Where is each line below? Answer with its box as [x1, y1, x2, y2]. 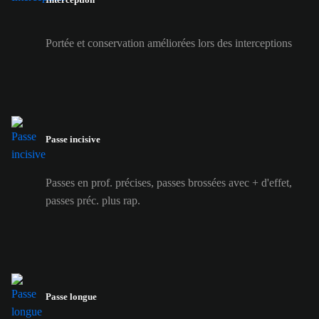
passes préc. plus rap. [46, 194, 140, 207]
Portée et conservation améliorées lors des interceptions [46, 36, 292, 49]
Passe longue [46, 291, 97, 303]
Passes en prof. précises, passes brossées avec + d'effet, [46, 177, 292, 189]
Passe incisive [46, 134, 100, 145]
